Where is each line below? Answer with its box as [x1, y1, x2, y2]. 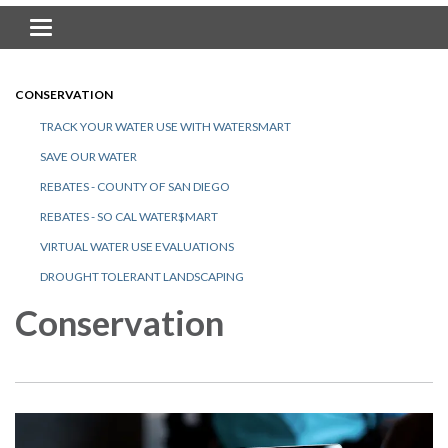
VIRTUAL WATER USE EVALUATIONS [40, 238, 234, 254]
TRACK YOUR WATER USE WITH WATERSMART [40, 118, 291, 134]
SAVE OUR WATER [40, 148, 137, 164]
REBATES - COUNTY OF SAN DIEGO [40, 178, 230, 194]
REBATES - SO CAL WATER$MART [40, 208, 218, 224]
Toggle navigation [40, 19, 163, 39]
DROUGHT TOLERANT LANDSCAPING [40, 268, 244, 284]
